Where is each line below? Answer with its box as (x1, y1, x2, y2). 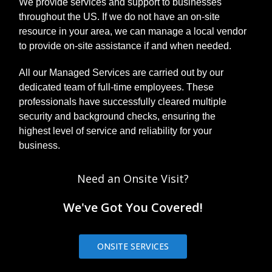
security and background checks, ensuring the (18, 111, 216, 121)
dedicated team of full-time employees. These (18, 82, 214, 92)
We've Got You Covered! (63, 199, 203, 216)
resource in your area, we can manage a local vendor (18, 26, 246, 36)
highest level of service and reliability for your (18, 126, 212, 136)
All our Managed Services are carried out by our (18, 67, 223, 78)
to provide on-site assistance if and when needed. (18, 41, 231, 51)
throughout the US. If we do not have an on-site (18, 12, 220, 22)
